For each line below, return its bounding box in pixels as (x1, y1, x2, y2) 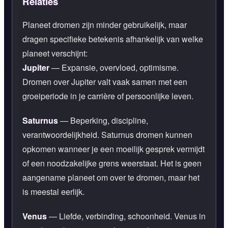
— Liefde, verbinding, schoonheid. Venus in (47, 210, 206, 222)
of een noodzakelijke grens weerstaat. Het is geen (22, 157, 202, 169)
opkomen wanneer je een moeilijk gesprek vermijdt (22, 142, 205, 155)
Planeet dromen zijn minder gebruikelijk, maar (22, 18, 187, 31)
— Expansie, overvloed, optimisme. (49, 61, 179, 73)
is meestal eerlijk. (22, 185, 84, 197)
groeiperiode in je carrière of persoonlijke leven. (22, 90, 193, 102)
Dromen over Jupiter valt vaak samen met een (22, 75, 187, 88)
